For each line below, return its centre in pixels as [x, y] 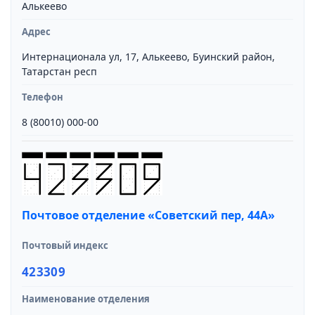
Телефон [43, 97]
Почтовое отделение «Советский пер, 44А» [148, 215]
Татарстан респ [59, 71]
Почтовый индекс [65, 245]
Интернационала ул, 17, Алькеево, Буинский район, [148, 57]
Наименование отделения [86, 299]
